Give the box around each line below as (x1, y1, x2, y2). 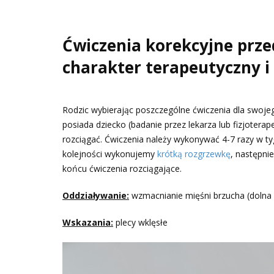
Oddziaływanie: (62, 189, 129, 201)
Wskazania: (62, 216, 113, 228)
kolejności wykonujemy (62, 147, 157, 160)
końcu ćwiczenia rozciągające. (62, 162, 182, 174)
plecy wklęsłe (113, 216, 168, 228)
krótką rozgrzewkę (157, 147, 231, 160)
